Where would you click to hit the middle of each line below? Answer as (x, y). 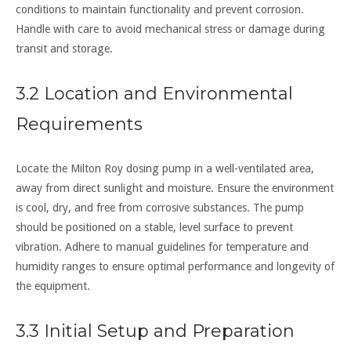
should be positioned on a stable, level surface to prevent (154, 228)
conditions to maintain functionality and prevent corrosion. (160, 10)
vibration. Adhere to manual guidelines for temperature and (162, 247)
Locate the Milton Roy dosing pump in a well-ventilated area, (165, 169)
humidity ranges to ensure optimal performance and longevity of (175, 267)
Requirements (79, 125)
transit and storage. (64, 49)
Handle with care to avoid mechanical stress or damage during (170, 29)
